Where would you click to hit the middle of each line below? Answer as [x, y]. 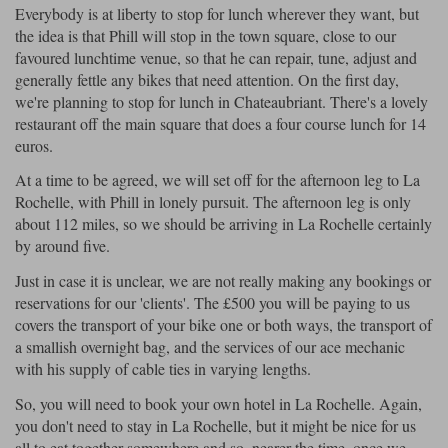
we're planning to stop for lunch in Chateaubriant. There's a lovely [221, 101]
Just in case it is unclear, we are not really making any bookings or [223, 281]
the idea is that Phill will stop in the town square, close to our [205, 35]
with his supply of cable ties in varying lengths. [163, 369]
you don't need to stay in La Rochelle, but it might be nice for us [215, 425]
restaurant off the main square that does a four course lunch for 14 [220, 123]
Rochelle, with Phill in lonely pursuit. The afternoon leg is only [213, 202]
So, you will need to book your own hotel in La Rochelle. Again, [218, 403]
